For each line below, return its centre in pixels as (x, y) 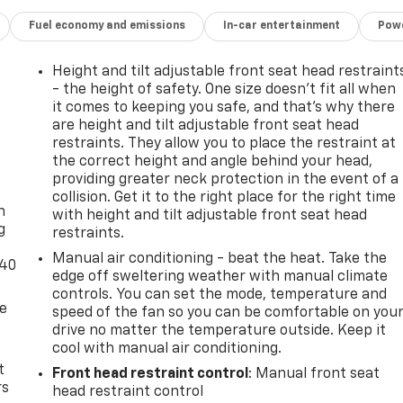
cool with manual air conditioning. (167, 349)
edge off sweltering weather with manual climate (220, 278)
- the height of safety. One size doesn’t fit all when (224, 90)
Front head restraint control (151, 375)
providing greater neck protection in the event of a (226, 180)
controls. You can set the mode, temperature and (220, 296)
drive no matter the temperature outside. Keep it (219, 331)
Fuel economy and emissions (107, 27)
